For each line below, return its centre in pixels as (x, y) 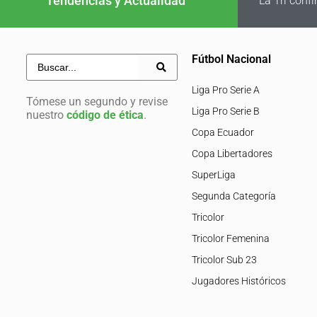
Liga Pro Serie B (225, 111)
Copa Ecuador (223, 132)
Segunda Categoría (234, 196)
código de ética (105, 115)
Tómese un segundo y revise (97, 101)
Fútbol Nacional (231, 59)
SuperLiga (213, 174)
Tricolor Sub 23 (224, 259)
